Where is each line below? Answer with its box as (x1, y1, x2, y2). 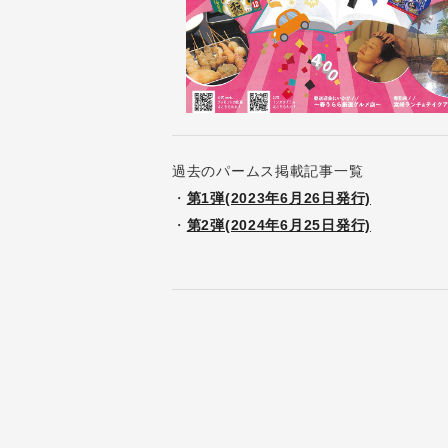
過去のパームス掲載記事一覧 (172, 162, 364, 179)
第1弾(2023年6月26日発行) (186, 189, 371, 206)
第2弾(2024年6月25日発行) (186, 216, 371, 233)
